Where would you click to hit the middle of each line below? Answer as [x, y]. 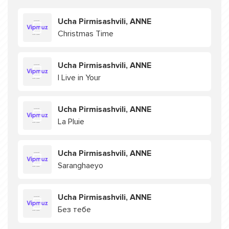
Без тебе [74, 210]
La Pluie [71, 122]
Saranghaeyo [81, 166]
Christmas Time [86, 34]
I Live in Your [79, 78]
